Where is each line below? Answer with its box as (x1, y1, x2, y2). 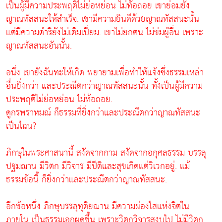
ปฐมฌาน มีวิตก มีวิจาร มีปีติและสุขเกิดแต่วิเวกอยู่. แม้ (6, 158, 190, 174)
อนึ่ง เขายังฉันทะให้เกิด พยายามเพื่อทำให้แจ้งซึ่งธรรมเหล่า (6, 64, 204, 81)
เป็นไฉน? (6, 117, 36, 134)
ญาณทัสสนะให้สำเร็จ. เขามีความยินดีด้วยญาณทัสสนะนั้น (6, 10, 199, 27)
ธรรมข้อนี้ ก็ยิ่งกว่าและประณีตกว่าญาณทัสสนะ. (6, 171, 167, 188)
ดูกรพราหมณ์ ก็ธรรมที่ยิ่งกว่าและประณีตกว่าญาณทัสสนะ (6, 104, 200, 121)
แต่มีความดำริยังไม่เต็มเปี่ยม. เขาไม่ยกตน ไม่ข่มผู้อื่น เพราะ (6, 24, 203, 41)
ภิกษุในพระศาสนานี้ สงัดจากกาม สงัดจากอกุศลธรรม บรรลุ (6, 144, 206, 161)
